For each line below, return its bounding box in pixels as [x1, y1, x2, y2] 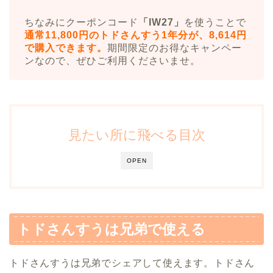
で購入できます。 [24, 43, 107, 54]
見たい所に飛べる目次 [68, 127, 205, 143]
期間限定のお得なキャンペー [107, 43, 242, 54]
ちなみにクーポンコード [24, 17, 138, 28]
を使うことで [184, 17, 246, 28]
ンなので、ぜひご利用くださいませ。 [24, 55, 200, 66]
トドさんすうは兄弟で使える [17, 221, 205, 238]
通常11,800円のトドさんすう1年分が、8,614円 [24, 30, 247, 41]
